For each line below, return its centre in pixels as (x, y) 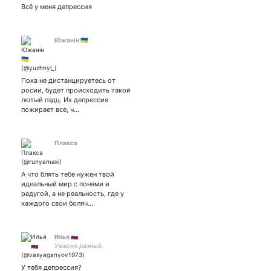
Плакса (66, 143)
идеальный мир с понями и (65, 184)
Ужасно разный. (79, 246)
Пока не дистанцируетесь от (68, 80)
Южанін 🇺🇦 (71, 40)
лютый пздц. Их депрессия (65, 100)
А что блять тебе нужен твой (68, 174)
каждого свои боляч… (57, 203)
